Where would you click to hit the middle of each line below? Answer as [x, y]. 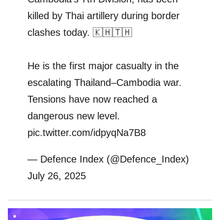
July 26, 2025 [57, 176]
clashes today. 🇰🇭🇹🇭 [80, 33]
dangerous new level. [74, 116]
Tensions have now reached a [92, 99]
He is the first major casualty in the [103, 66]
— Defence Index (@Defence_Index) [108, 159]
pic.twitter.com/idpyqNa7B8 [87, 133]
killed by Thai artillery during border [104, 16]
